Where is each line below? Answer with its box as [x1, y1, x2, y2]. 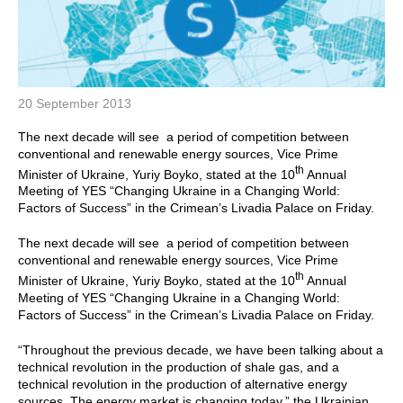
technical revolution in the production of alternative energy [18, 376, 347, 391]
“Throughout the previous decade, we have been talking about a [18, 342, 383, 357]
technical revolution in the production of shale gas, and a [18, 359, 339, 374]
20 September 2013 [18, 95, 131, 111]
